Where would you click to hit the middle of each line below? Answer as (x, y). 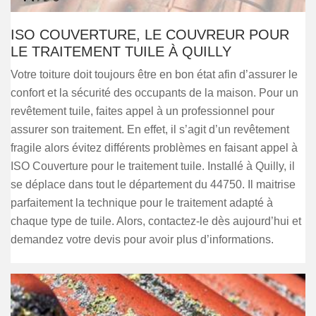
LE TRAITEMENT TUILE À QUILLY (121, 51)
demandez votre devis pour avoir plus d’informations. (142, 239)
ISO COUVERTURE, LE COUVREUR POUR (150, 35)
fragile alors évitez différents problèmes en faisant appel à (154, 148)
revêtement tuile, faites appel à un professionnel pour (142, 111)
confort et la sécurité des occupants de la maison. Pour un (154, 93)
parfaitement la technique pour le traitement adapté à (142, 203)
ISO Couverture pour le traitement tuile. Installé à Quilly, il (153, 166)
